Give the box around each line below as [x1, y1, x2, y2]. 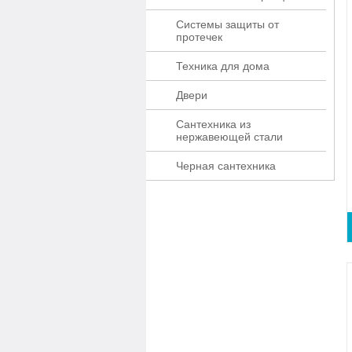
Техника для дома [176, 60, 269, 72]
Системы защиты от [176, 18, 279, 31]
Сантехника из [176, 118, 251, 130]
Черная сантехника [176, 159, 276, 172]
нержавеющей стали [176, 130, 283, 143]
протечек [176, 31, 222, 43]
